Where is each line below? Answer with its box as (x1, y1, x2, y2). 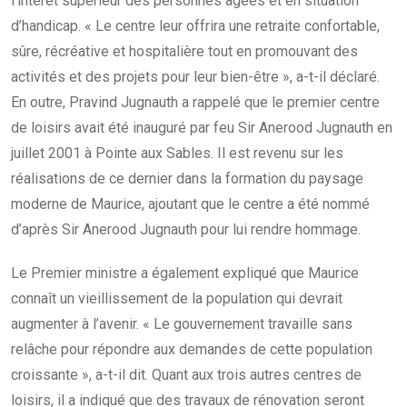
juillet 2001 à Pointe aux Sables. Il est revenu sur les (11, 144, 343, 162)
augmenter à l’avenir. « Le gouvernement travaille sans (11, 314, 352, 333)
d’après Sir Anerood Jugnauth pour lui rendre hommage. (11, 220, 364, 238)
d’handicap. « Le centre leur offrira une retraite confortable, (11, 16, 380, 35)
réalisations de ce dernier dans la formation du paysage (11, 169, 363, 187)
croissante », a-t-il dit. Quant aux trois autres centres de (11, 365, 362, 383)
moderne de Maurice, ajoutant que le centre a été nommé (11, 194, 370, 213)
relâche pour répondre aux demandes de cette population (11, 340, 372, 358)
